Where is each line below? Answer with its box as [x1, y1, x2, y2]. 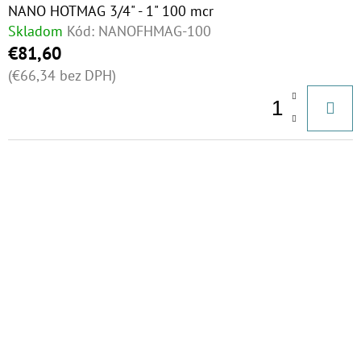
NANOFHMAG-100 [98, 22, 211, 40]
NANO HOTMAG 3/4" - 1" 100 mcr [8, 2, 214, 20]
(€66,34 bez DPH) [8, 66, 116, 85]
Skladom [8, 22, 63, 40]
